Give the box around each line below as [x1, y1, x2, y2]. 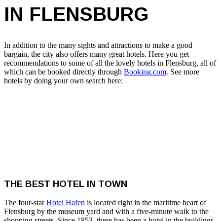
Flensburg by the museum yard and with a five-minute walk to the [4, 207, 209, 216]
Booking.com [124, 67, 166, 76]
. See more [166, 67, 199, 76]
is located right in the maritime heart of [85, 198, 206, 207]
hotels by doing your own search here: [4, 76, 123, 85]
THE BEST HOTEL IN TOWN [4, 178, 127, 189]
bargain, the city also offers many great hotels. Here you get [4, 49, 189, 58]
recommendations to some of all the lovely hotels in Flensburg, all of [4, 58, 216, 67]
